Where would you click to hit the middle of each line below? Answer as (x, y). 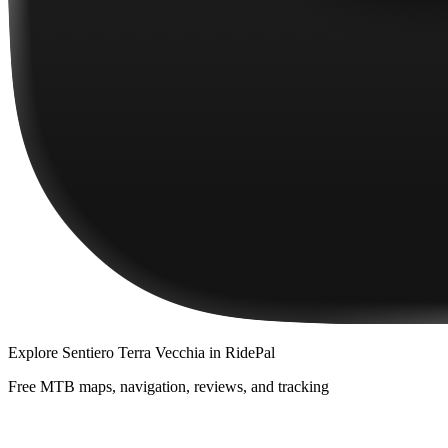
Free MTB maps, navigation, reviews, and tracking (168, 386)
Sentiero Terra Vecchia (133, 352)
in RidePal (240, 352)
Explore (35, 352)
